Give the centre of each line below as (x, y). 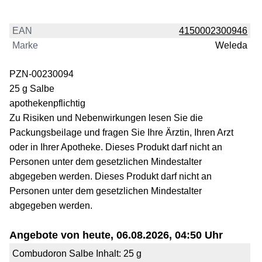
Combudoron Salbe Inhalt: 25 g (77, 254)
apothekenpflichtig (47, 104)
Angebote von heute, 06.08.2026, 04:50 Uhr (116, 235)
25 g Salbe (32, 89)
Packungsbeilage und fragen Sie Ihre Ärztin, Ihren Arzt (121, 133)
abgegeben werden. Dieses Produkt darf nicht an (111, 177)
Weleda (232, 46)
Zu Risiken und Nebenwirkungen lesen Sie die (106, 118)
